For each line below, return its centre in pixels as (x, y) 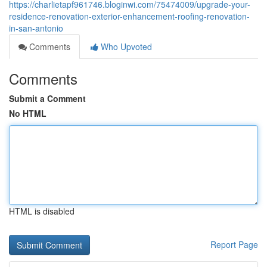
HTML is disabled (42, 211)
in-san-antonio (36, 28)
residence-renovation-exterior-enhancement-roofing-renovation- (129, 16)
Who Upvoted (125, 46)
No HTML (28, 113)
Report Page (234, 244)
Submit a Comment (47, 98)
